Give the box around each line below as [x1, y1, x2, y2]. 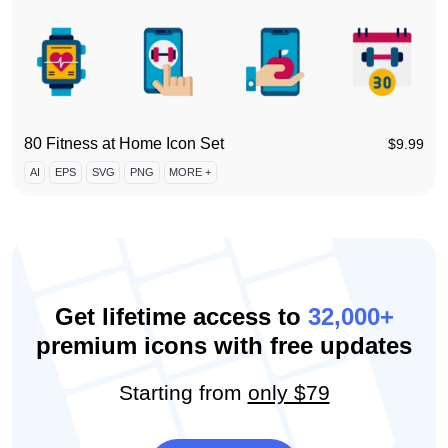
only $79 [247, 380, 330, 405]
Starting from [118, 380, 248, 405]
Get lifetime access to [54, 302, 308, 330]
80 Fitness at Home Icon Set [24, 135, 224, 153]
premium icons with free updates [36, 331, 412, 359]
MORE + [169, 165, 212, 178]
